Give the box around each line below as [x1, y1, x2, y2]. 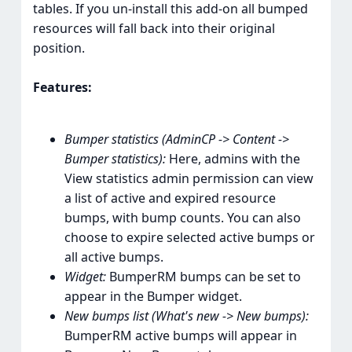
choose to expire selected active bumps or [64, 229, 315, 247]
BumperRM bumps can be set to [105, 268, 301, 286]
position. [32, 39, 85, 57]
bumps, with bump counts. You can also [64, 209, 301, 227]
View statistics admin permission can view [64, 170, 313, 188]
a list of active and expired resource [64, 189, 276, 207]
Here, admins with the [165, 150, 300, 168]
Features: [32, 79, 92, 97]
